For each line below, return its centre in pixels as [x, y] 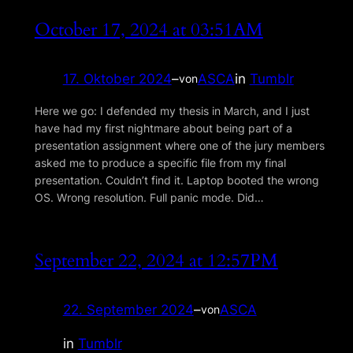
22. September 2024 [128, 309]
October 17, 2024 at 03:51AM [149, 29]
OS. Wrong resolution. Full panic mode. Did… [149, 197]
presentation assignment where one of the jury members [179, 145]
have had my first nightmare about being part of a [163, 128]
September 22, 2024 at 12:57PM [156, 260]
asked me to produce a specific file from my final [160, 162]
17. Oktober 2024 [117, 78]
